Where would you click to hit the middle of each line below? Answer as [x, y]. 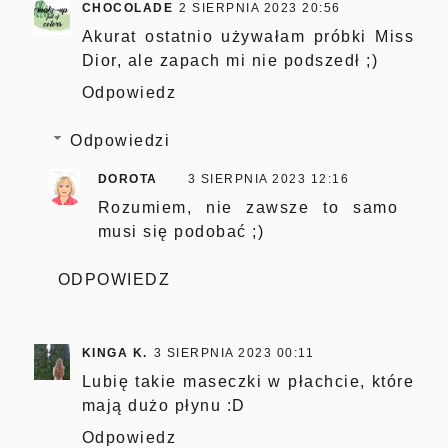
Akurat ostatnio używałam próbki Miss [248, 36]
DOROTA [127, 178]
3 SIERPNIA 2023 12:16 [268, 178]
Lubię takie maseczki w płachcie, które [248, 381]
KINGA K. [114, 352]
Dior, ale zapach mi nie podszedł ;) [230, 60]
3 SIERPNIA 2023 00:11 [234, 352]
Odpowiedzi [120, 140]
